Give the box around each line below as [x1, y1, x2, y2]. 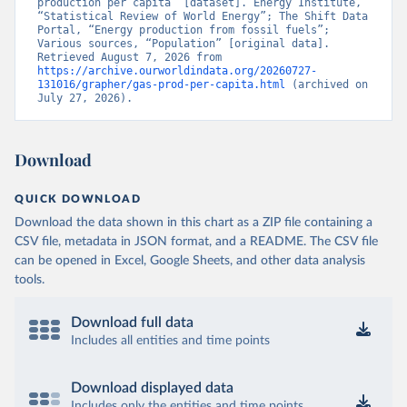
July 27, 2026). [37, 92, 133, 104]
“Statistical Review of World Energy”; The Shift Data [37, 10, 368, 23]
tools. [15, 273, 45, 286]
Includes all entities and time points [71, 334, 270, 347]
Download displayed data [71, 381, 233, 395]
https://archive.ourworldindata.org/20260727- [37, 65, 317, 77]
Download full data [71, 315, 194, 330]
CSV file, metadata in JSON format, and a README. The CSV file [15, 235, 378, 248]
